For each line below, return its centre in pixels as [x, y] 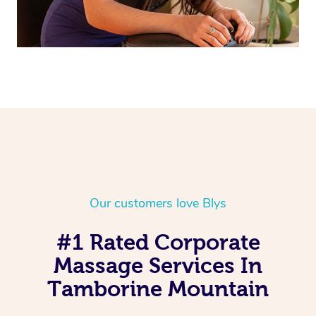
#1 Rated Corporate [158, 242]
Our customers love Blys [158, 203]
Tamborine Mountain [158, 288]
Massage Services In [158, 265]
